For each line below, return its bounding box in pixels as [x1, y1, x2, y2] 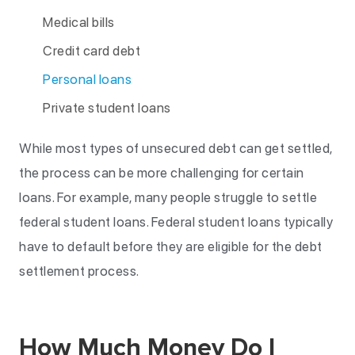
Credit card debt [43, 43, 140, 59]
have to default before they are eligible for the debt [19, 239, 323, 254]
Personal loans [43, 71, 132, 87]
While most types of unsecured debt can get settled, [19, 140, 333, 156]
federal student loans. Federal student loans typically [19, 214, 333, 230]
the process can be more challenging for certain [19, 165, 304, 181]
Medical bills [43, 14, 115, 30]
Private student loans [43, 100, 171, 116]
